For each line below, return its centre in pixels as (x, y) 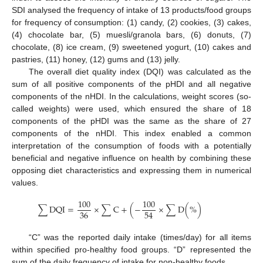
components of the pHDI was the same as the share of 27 (131, 121)
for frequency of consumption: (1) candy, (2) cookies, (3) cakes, (131, 22)
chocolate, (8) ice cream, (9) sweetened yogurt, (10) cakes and (131, 47)
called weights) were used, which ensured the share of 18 (131, 108)
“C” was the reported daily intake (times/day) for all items (140, 237)
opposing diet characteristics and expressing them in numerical (131, 170)
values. (25, 182)
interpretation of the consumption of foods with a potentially (131, 145)
